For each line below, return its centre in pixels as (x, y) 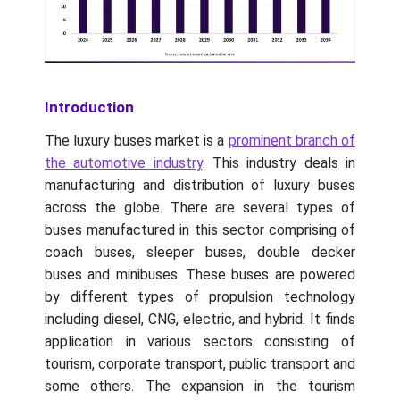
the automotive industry (124, 162)
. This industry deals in (279, 162)
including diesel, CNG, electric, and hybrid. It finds (200, 319)
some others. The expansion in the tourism (200, 386)
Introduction (89, 107)
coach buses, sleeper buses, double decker (200, 252)
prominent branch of (292, 140)
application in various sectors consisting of (200, 341)
